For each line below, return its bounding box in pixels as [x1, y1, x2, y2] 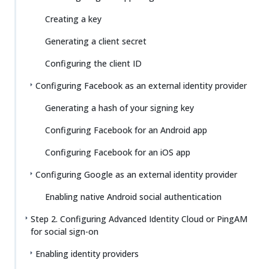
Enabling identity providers [35, 248, 139, 259]
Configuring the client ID [45, 58, 142, 69]
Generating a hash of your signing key [45, 102, 194, 113]
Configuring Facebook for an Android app [45, 124, 207, 136]
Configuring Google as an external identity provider [35, 169, 237, 180]
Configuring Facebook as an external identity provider [35, 80, 247, 91]
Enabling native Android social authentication [45, 191, 222, 202]
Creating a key [45, 13, 101, 25]
